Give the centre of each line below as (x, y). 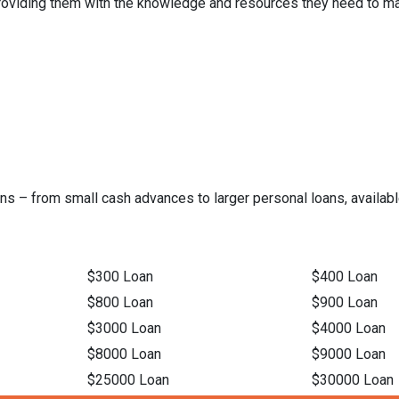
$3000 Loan (124, 328)
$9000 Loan (349, 354)
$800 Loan (120, 302)
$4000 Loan (349, 328)
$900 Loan (345, 302)
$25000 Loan (128, 380)
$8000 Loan (124, 354)
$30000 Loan (353, 380)
